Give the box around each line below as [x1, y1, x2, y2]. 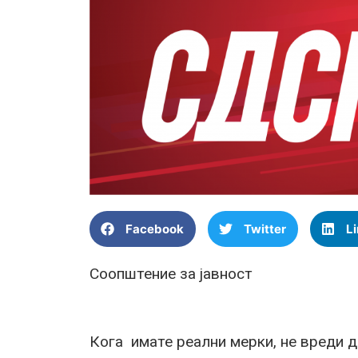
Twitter [244, 221, 286, 237]
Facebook [125, 221, 184, 237]
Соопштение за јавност [89, 265, 253, 284]
